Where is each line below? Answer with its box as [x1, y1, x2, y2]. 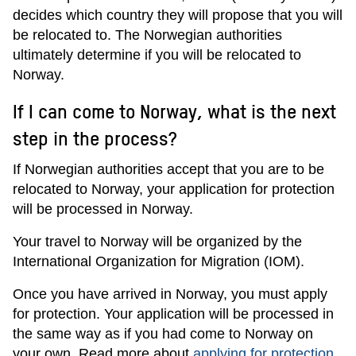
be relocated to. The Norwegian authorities [13, 27, 282, 43]
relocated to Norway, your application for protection [13, 181, 335, 197]
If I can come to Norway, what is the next [13, 99, 336, 123]
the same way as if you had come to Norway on [13, 326, 313, 342]
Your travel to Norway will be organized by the [13, 234, 302, 250]
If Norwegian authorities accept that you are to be [13, 161, 324, 177]
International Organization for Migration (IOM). [13, 253, 308, 269]
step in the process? [13, 126, 176, 150]
